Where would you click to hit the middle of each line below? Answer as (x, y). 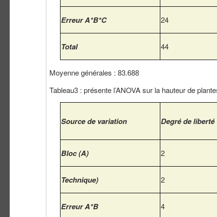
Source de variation (94, 121)
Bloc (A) (75, 153)
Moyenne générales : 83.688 (94, 73)
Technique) (80, 180)
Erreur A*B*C (84, 20)
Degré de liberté (188, 121)
